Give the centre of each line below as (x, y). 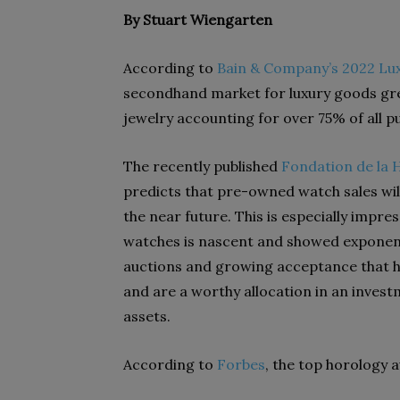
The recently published (202, 166)
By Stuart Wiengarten (198, 20)
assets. (147, 316)
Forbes (241, 364)
